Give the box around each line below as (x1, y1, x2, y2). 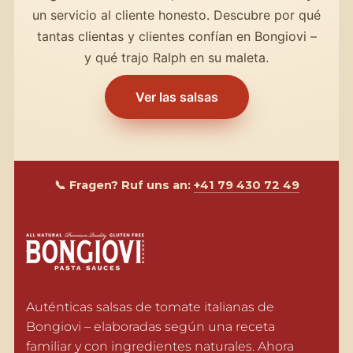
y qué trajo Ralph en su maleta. (84, 49, 269, 65)
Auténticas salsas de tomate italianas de (25, 299, 274, 315)
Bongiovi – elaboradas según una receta (25, 319, 275, 335)
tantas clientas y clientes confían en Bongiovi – (36, 28, 317, 44)
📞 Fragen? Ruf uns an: (54, 177, 194, 192)
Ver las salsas (135, 88, 218, 105)
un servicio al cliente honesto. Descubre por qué (32, 6, 321, 23)
